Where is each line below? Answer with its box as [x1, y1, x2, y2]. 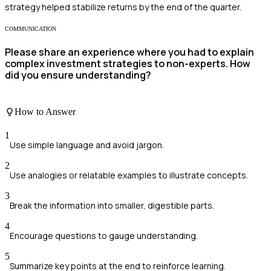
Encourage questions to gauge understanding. [10, 230, 198, 242]
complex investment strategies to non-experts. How [5, 56, 250, 70]
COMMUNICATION [5, 25, 56, 33]
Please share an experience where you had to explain [5, 45, 254, 59]
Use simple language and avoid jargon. [10, 139, 164, 151]
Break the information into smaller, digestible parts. [10, 200, 214, 212]
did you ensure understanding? [5, 68, 151, 82]
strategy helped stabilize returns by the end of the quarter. [5, 1, 241, 13]
